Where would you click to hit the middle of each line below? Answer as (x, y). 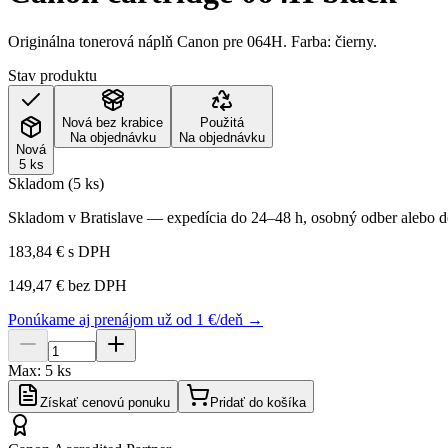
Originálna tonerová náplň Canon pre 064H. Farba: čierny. (192, 41)
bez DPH (95, 285)
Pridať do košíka (258, 402)
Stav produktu (52, 75)
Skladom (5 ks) (56, 183)
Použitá (222, 122)
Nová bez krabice (112, 122)
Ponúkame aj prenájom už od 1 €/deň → (135, 319)
